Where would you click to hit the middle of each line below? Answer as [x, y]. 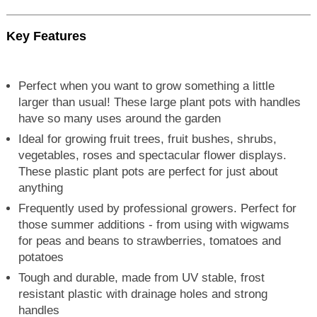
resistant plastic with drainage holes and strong [143, 294]
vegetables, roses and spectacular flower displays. [153, 156]
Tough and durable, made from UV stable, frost [142, 278]
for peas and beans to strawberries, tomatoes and [150, 241]
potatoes [41, 258]
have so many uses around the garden [120, 119]
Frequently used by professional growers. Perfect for [158, 209]
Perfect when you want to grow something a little [147, 86]
